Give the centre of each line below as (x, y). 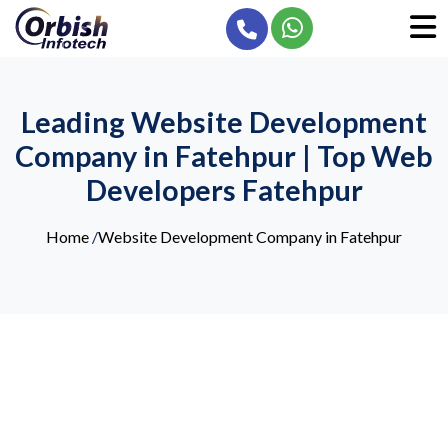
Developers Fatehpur (224, 190)
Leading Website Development (224, 122)
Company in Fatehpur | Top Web (224, 156)
